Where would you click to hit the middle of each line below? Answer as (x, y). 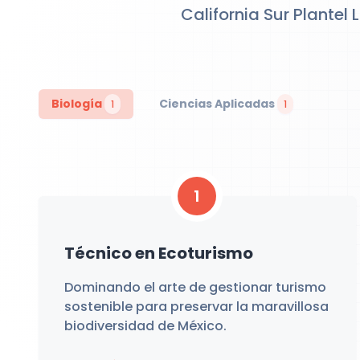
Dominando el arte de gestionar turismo (195, 287)
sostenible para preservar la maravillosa (196, 307)
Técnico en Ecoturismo (159, 253)
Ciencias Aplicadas (218, 104)
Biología (78, 104)
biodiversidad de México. (145, 326)
